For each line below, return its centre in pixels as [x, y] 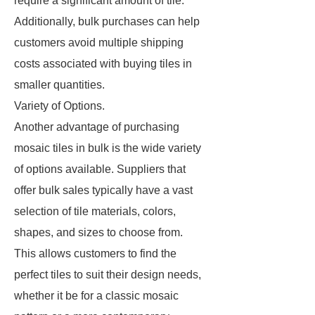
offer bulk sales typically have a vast [103, 190]
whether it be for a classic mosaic [96, 296]
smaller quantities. [59, 85]
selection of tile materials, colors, [95, 211]
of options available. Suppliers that [100, 169]
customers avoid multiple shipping [99, 43]
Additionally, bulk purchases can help [107, 21]
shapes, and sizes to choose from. [98, 232]
